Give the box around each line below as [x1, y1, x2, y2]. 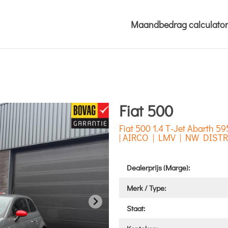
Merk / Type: [127, 183, 166, 193]
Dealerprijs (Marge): [127, 162, 190, 173]
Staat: [127, 203, 145, 213]
